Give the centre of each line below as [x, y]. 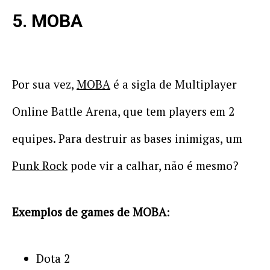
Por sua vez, [44, 84]
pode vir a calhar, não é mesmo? [153, 165]
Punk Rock [40, 165]
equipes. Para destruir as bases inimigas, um [127, 138]
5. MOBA [47, 21]
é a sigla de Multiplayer [174, 84]
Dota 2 [53, 258]
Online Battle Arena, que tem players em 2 [125, 111]
